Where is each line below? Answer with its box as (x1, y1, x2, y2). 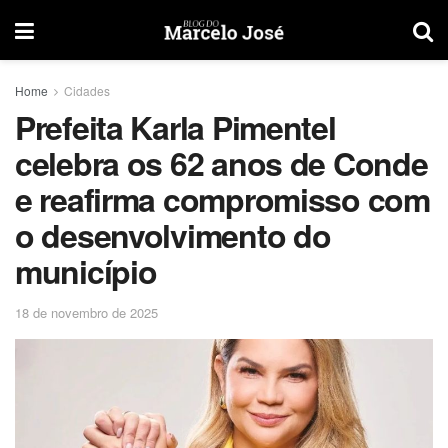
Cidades (64, 82, 110, 99)
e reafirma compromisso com (15, 176, 430, 222)
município (15, 248, 157, 294)
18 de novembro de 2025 (15, 302, 158, 322)
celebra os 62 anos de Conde (15, 140, 428, 186)
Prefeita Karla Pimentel (15, 104, 336, 150)
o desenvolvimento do (15, 212, 331, 258)
